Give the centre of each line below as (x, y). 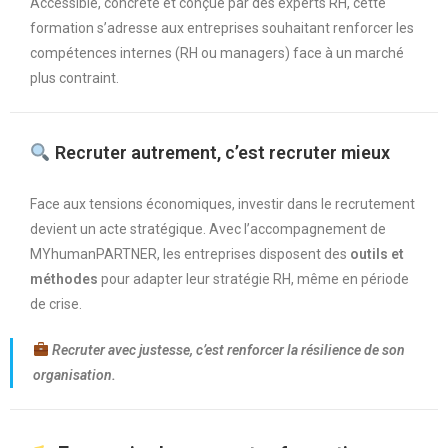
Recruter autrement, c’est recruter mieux (220, 152)
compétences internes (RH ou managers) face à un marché (217, 53)
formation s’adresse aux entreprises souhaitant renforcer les (222, 28)
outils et (377, 254)
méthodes (64, 279)
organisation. (74, 375)
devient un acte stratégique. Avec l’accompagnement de (208, 229)
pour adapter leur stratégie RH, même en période (253, 279)
